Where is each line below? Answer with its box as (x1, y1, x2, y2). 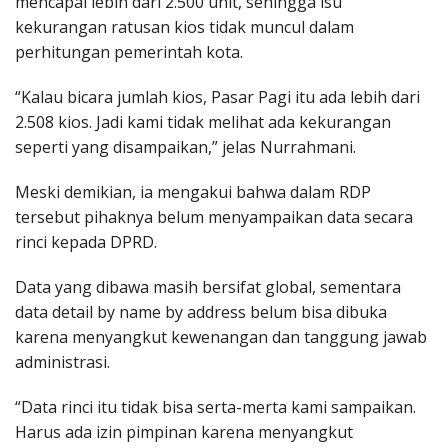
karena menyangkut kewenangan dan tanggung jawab (15, 326, 427, 349)
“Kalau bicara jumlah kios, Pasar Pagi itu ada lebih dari (15, 86, 420, 109)
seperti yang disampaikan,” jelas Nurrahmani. (15, 136, 356, 159)
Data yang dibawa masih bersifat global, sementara (15, 276, 401, 299)
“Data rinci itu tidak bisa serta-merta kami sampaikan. (15, 396, 416, 419)
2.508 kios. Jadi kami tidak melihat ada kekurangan (15, 111, 391, 134)
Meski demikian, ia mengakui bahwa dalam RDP (15, 181, 371, 204)
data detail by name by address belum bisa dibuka (15, 301, 387, 324)
